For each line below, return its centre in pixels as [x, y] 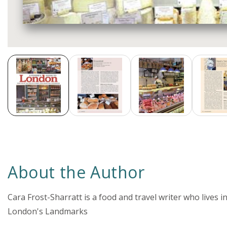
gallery [20, 68]
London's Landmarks [48, 212]
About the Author [76, 172]
